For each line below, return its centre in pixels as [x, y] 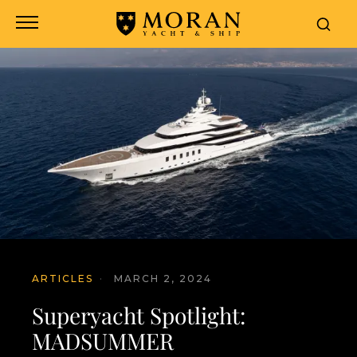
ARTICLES [63, 279]
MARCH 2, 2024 [163, 279]
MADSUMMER [103, 341]
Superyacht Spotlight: [139, 315]
